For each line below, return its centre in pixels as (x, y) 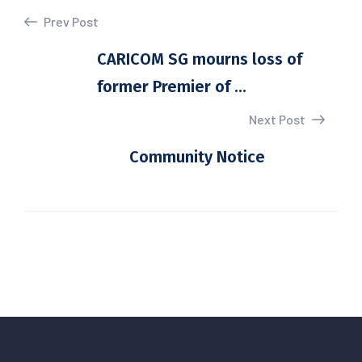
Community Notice (197, 157)
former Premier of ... (172, 86)
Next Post (278, 119)
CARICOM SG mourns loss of (200, 59)
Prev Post (70, 21)
